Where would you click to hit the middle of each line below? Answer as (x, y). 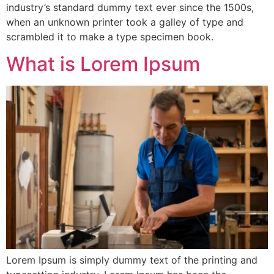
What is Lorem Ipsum (103, 64)
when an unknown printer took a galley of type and (125, 22)
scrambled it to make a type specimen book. (110, 36)
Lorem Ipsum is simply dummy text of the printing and (132, 260)
